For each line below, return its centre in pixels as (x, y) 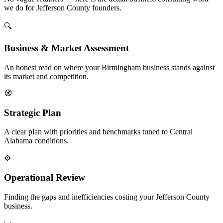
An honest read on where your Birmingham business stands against (109, 68)
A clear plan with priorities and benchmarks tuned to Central (98, 132)
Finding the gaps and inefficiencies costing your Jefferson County (107, 197)
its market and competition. (46, 77)
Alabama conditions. (36, 141)
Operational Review (45, 178)
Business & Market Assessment (66, 48)
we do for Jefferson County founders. (63, 7)
